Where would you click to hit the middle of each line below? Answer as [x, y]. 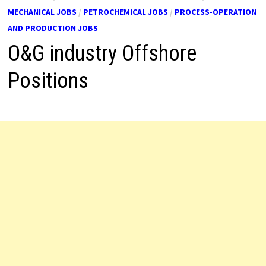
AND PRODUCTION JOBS [53, 28]
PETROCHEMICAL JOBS [125, 12]
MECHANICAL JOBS [42, 12]
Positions [48, 80]
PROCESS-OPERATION [215, 12]
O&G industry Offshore [102, 53]
